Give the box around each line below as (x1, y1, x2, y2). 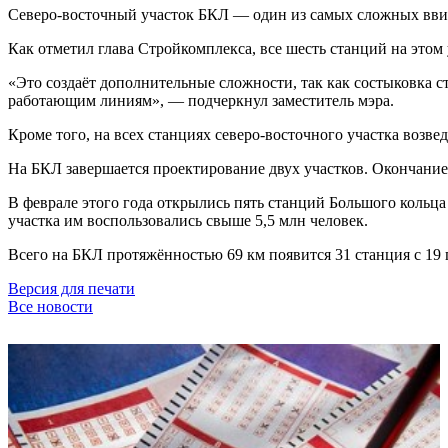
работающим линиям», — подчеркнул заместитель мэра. (8, 91, 394, 109)
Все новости (8, 297, 93, 315)
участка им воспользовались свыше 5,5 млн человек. (8, 211, 368, 229)
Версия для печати (8, 279, 135, 297)
